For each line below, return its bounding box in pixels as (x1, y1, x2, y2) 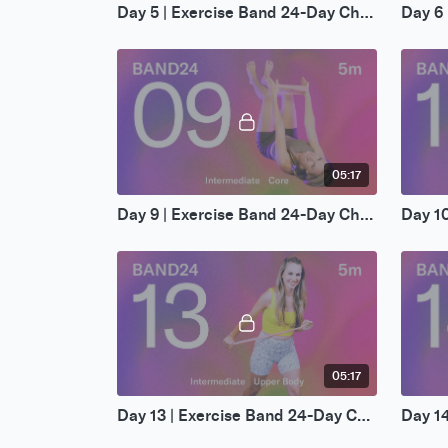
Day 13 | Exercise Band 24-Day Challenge (357, 405, 370, 425)
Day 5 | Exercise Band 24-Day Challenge (360, 3, 373, 23)
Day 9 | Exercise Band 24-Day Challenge (360, 204, 373, 224)
